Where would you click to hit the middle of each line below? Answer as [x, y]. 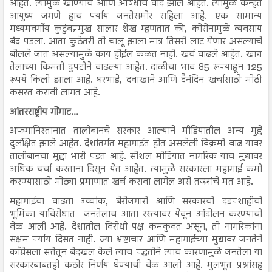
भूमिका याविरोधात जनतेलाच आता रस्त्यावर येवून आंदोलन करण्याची [136, 214]
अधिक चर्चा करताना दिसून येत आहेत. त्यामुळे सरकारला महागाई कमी [136, 169]
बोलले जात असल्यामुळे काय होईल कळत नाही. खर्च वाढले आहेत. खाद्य [136, 55]
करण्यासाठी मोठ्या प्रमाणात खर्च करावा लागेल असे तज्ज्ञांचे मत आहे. [134, 182]
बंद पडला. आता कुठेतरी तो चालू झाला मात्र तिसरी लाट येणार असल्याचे [136, 42]
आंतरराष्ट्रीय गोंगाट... [44, 112]
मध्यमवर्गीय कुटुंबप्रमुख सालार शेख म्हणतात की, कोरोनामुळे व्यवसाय [136, 29]
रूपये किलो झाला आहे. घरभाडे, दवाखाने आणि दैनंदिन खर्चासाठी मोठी [136, 80]
